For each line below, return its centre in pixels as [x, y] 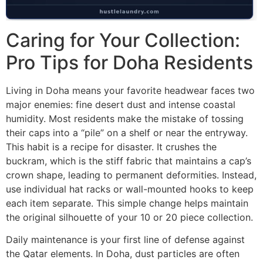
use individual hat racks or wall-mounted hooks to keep [130, 189]
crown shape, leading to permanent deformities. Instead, [131, 175]
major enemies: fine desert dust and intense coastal [121, 104]
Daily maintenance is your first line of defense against [125, 240]
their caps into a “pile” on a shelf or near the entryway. [127, 132]
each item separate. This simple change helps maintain [127, 203]
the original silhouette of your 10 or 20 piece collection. [129, 217]
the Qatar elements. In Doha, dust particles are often [123, 254]
